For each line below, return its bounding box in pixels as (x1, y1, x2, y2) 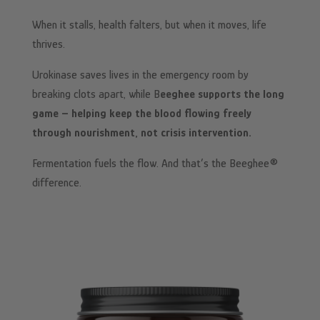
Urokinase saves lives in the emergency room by (31, 68, 249, 81)
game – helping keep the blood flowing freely (31, 106, 251, 120)
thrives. (31, 37, 65, 51)
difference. (31, 176, 81, 189)
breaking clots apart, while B (31, 87, 160, 101)
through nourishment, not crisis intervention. (31, 126, 251, 139)
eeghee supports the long (159, 87, 284, 101)
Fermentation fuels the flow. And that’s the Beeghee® (31, 156, 278, 170)
